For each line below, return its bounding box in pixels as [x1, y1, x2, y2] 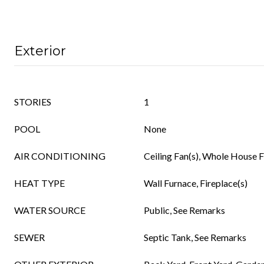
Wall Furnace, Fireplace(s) [144, 177, 247, 189]
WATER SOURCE [14, 204, 85, 216]
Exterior [14, 43, 66, 59]
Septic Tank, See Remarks [144, 232, 246, 243]
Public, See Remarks [144, 204, 225, 216]
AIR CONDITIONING [14, 150, 105, 161]
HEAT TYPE [14, 177, 65, 189]
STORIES [14, 96, 51, 107]
